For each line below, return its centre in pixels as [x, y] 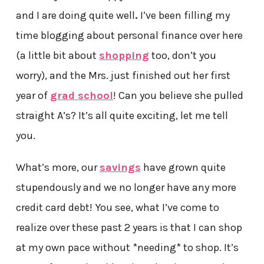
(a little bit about [57, 56]
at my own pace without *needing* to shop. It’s [127, 248]
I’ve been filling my [184, 16]
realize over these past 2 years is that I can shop [129, 228]
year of [33, 96]
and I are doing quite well [75, 16]
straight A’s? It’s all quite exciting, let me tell [122, 116]
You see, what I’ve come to [156, 208]
